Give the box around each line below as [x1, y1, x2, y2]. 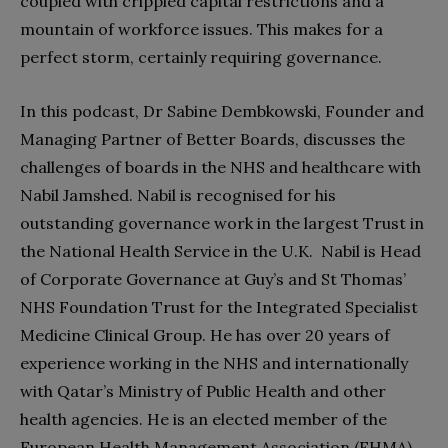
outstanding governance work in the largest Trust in [20, 212, 424, 233]
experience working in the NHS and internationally [20, 352, 408, 373]
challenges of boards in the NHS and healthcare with [20, 156, 421, 177]
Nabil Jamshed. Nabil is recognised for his [20, 184, 336, 205]
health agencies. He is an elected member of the [20, 408, 387, 429]
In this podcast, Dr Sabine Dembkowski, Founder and [20, 100, 424, 121]
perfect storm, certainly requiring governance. [20, 46, 382, 67]
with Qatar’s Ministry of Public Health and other [20, 380, 386, 401]
